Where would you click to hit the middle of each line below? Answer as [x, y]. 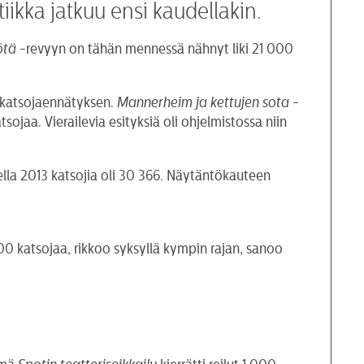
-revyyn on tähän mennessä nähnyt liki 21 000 [157, 48]
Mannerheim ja [162, 102]
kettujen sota [250, 102]
